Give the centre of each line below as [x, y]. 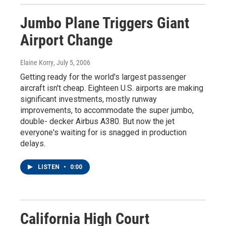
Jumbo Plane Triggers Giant [105, 23]
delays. [33, 143]
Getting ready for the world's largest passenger [103, 77]
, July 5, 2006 [72, 62]
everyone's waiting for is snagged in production [103, 132]
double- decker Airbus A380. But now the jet [97, 121]
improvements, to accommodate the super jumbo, [107, 110]
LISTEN [49, 167]
